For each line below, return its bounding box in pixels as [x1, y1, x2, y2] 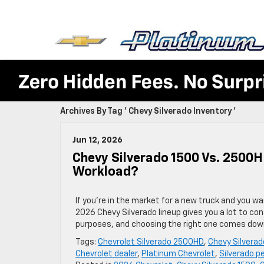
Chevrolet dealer [75, 250, 137, 258]
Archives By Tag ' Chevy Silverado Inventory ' [60, 107, 236, 115]
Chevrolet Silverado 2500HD [98, 238, 204, 246]
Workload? [72, 166, 138, 179]
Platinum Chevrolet [141, 250, 215, 258]
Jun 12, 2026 [72, 136, 123, 144]
